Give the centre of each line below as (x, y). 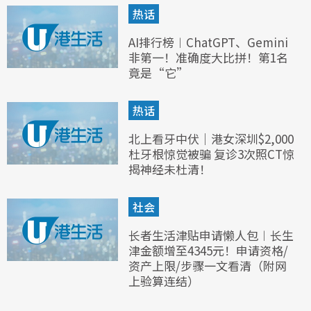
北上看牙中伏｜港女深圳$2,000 (211, 139)
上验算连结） (164, 281)
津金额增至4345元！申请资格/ (208, 251)
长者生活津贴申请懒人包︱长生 (211, 235)
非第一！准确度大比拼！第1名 (208, 58)
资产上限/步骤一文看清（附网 (208, 266)
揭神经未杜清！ (170, 169)
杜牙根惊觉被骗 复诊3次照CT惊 (211, 154)
